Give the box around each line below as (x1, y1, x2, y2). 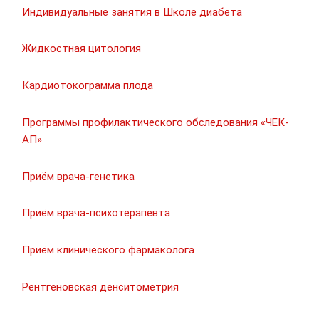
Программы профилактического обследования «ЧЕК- (22, 115, 289, 129)
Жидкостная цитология (22, 42, 141, 56)
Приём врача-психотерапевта (22, 206, 170, 220)
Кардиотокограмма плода (22, 79, 153, 93)
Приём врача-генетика (22, 169, 135, 183)
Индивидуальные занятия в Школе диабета (22, 5, 242, 19)
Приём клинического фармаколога (22, 244, 194, 257)
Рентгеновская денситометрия (22, 280, 179, 293)
